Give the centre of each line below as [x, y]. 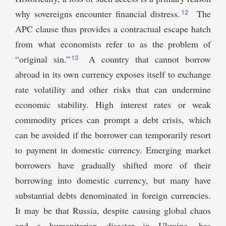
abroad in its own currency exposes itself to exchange [113, 74]
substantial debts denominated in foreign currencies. [113, 195]
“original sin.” [43, 59]
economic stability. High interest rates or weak [113, 105]
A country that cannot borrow [147, 59]
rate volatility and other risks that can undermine [113, 90]
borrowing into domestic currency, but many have [113, 180]
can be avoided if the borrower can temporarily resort [113, 135]
